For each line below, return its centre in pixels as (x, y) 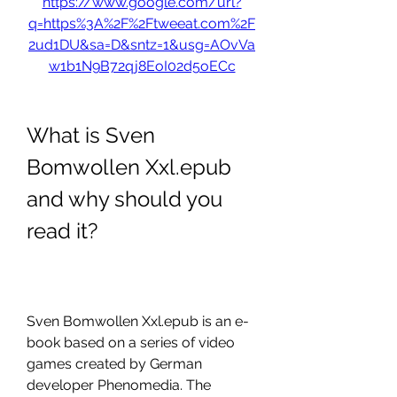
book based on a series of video (131, 343)
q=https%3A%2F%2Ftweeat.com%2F (142, 23)
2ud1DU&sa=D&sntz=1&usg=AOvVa (142, 45)
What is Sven (91, 135)
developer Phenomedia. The (119, 385)
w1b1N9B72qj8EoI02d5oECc (142, 66)
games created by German (114, 364)
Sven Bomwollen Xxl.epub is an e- (138, 321)
